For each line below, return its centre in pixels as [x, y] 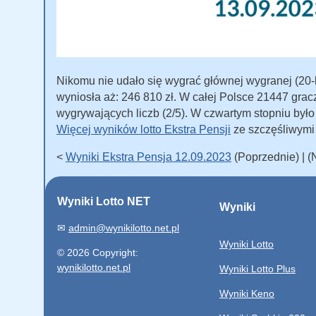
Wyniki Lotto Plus [257, 269]
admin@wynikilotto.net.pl [124, 228]
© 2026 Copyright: [98, 253]
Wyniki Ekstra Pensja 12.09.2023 [148, 157]
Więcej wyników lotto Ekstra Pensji [144, 129]
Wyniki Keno [247, 294]
